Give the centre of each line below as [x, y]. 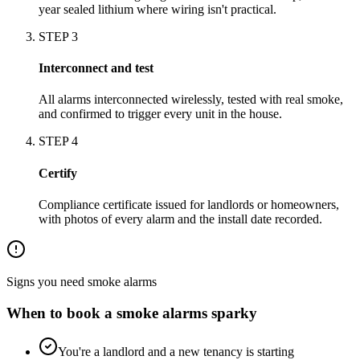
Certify [58, 173]
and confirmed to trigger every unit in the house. [160, 114]
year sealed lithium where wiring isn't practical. [157, 9]
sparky [232, 313]
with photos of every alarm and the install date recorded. [180, 219]
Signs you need [47, 281]
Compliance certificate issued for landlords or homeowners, [189, 204]
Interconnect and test [96, 68]
